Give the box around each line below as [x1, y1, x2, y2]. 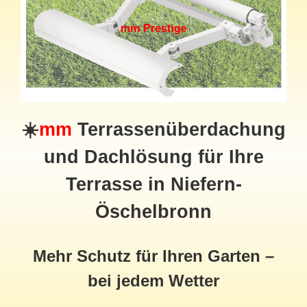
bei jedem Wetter [88, 271, 219, 290]
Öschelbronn [95, 201, 212, 222]
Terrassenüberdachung [71, 119, 286, 140]
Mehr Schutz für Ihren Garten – [33, 246, 274, 265]
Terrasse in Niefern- [65, 173, 242, 195]
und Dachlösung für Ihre [43, 146, 264, 167]
